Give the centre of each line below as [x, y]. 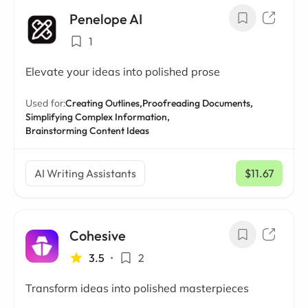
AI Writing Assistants [85, 174]
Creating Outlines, [104, 103]
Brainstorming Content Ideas [87, 131]
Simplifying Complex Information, [98, 117]
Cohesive [98, 236]
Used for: [45, 103]
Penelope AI [106, 19]
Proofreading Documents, [198, 103]
